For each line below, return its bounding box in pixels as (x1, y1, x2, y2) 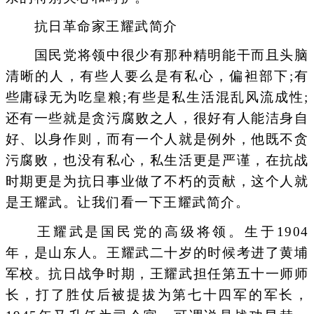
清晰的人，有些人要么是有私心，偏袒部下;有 (5, 69, 309, 84)
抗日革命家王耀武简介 (5, 19, 178, 34)
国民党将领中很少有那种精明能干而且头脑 (5, 48, 309, 63)
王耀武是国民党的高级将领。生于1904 (5, 224, 309, 239)
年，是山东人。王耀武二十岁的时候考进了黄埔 (5, 245, 309, 260)
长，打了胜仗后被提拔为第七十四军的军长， (5, 287, 309, 302)
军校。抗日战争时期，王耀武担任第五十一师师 (5, 266, 309, 281)
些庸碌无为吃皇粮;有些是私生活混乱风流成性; (5, 90, 309, 105)
